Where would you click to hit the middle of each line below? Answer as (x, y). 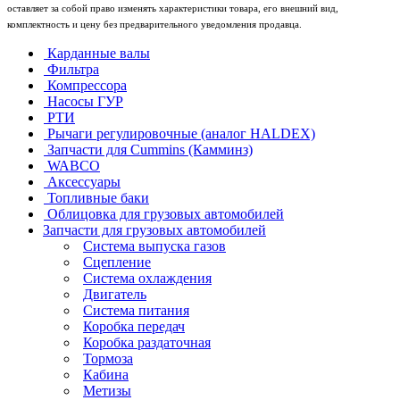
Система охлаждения (147, 278)
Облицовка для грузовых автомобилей (166, 213)
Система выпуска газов (154, 246)
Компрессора (87, 85)
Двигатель (115, 294)
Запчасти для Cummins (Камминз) (150, 149)
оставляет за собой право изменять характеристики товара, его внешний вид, (173, 8)
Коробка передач (134, 326)
